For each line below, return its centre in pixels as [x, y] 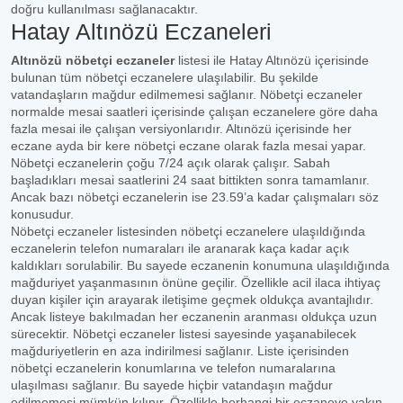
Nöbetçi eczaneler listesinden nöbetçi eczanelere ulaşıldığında [188, 231]
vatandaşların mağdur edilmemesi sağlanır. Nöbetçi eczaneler [187, 94]
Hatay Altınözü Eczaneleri [141, 31]
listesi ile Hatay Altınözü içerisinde [272, 60]
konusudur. [42, 214]
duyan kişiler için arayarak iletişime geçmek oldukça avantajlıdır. [192, 300]
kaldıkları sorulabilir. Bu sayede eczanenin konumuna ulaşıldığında [200, 265]
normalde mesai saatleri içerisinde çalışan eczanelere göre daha [194, 112]
